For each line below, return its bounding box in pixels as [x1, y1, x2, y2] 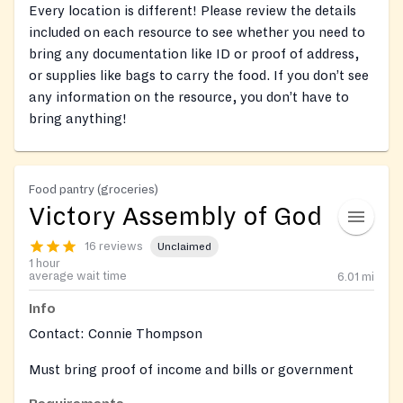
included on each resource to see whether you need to [29, 25, 365, 40]
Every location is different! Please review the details [29, 4, 356, 19]
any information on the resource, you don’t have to [29, 90, 349, 105]
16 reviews [85, 239, 143, 253]
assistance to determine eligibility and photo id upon [29, 384, 357, 399]
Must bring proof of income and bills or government [29, 363, 354, 378]
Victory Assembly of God [29, 203, 322, 231]
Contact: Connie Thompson [29, 327, 202, 342]
